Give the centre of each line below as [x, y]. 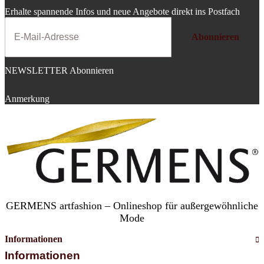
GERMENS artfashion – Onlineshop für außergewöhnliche [132, 206]
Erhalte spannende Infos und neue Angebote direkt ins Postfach [122, 11]
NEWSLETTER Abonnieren [59, 70]
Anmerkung [27, 98]
